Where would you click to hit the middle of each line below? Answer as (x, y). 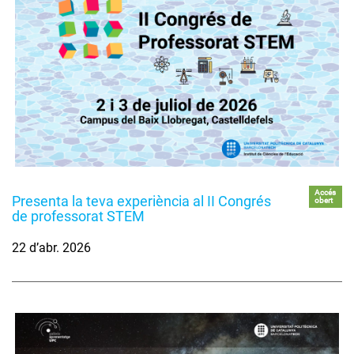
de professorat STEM (78, 217)
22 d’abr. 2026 (51, 248)
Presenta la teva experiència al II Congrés (141, 201)
